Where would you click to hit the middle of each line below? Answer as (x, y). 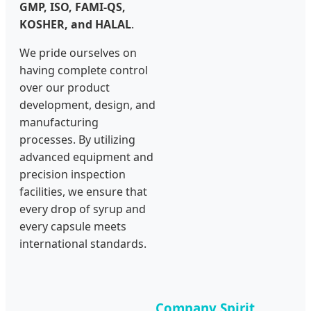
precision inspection (73, 174)
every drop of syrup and (83, 209)
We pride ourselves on (78, 52)
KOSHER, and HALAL (75, 24)
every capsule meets (73, 226)
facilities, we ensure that (83, 191)
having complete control (84, 70)
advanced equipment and (86, 157)
